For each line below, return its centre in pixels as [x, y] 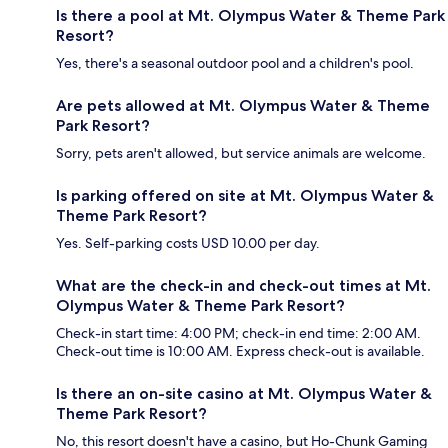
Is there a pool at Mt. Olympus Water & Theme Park [250, 16]
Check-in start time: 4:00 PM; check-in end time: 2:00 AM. [238, 333]
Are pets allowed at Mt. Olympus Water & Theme [243, 106]
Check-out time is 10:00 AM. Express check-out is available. [240, 351]
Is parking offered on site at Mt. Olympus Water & [245, 196]
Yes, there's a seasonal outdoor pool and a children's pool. [235, 63]
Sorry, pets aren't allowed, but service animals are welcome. [241, 153]
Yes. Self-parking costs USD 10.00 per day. [188, 243]
